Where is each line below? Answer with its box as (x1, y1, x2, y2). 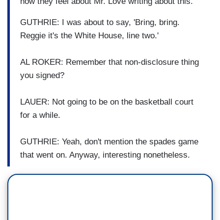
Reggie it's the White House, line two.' (20, 30, 159, 40)
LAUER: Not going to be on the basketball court (20, 97, 193, 107)
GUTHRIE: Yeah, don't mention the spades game (20, 137, 198, 146)
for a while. (20, 110, 60, 120)
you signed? (20, 70, 64, 80)
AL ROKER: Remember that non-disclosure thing (20, 57, 199, 67)
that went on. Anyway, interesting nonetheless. (20, 150, 190, 160)
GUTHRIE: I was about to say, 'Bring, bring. (20, 17, 180, 27)
